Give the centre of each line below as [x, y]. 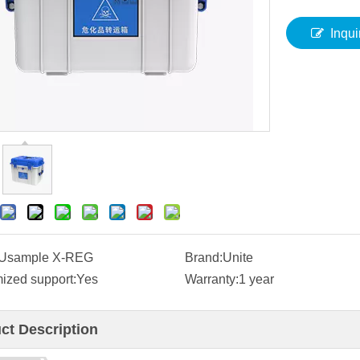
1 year [256, 279]
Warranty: [211, 279]
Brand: [203, 258]
